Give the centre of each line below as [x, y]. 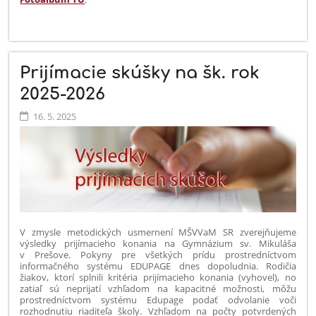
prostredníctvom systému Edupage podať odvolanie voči [158, 300]
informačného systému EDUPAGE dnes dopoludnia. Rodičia [158, 266]
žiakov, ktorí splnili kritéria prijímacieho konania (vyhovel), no [158, 278]
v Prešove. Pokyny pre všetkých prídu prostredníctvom [158, 255]
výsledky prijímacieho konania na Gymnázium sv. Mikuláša [158, 244]
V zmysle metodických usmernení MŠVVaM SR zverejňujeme [158, 232]
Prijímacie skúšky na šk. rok [140, 73]
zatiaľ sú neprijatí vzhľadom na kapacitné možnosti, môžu [158, 289]
